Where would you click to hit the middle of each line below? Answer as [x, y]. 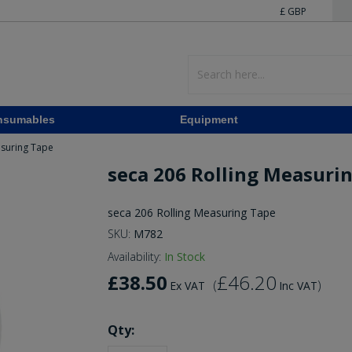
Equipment [209, 119]
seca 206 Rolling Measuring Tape [191, 213]
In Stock [184, 257]
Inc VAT [298, 286]
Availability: [134, 257]
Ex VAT [187, 286]
